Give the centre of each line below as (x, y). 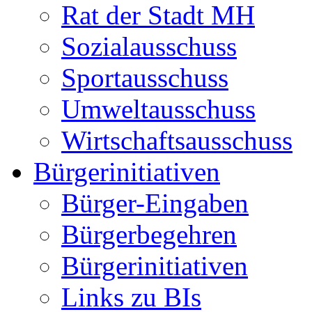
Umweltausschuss (158, 109)
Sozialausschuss (149, 46)
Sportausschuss (145, 78)
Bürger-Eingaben (155, 203)
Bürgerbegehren (149, 234)
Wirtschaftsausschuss (177, 140)
